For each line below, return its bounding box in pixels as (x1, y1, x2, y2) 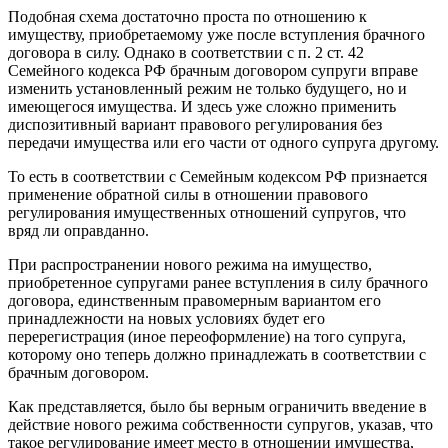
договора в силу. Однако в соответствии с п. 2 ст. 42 (8, 43, 364, 61)
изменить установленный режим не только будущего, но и (8, 79, 407, 97)
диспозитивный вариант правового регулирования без (8, 115, 382, 133)
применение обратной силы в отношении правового (8, 185, 368, 203)
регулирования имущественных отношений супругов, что (8, 203, 406, 221)
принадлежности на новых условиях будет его (8, 309, 325, 327)
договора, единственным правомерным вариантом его (8, 291, 381, 309)
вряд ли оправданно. (8, 221, 149, 239)
